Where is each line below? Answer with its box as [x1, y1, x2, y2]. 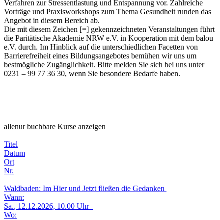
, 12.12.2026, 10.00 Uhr [14, 202, 93, 210]
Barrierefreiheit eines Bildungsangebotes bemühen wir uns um [4, 52, 196, 60]
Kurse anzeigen [55, 122, 106, 131]
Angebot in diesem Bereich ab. [4, 16, 100, 25]
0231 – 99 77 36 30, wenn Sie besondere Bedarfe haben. [4, 69, 180, 78]
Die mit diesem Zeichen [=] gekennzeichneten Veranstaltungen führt [4, 25, 215, 33]
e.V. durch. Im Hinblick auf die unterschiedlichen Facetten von [4, 43, 198, 51]
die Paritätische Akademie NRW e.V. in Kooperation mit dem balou [4, 34, 213, 42]
